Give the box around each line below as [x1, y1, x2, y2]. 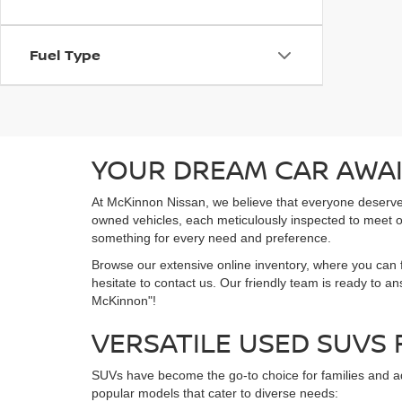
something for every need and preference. [92, 231, 331, 245]
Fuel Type [30, 45, 100, 65]
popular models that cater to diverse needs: [92, 386, 338, 400]
